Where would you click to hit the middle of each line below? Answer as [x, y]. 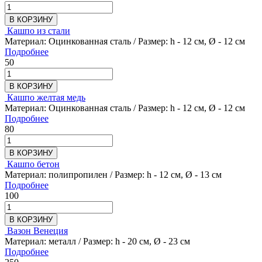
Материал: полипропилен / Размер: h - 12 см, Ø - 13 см [113, 174]
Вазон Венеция [37, 230]
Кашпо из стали [39, 30]
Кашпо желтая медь [46, 97]
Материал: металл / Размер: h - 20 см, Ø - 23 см [97, 241]
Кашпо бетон [33, 164]
